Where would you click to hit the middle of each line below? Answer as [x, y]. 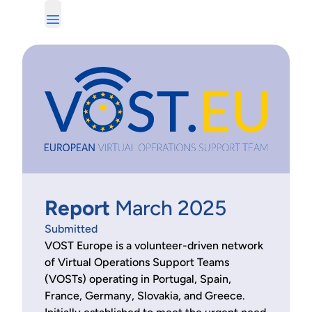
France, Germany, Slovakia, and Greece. [145, 295]
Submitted [71, 228]
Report [80, 208]
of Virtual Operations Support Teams [137, 262]
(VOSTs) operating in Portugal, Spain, [138, 279]
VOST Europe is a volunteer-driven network [154, 245]
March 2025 [171, 208]
